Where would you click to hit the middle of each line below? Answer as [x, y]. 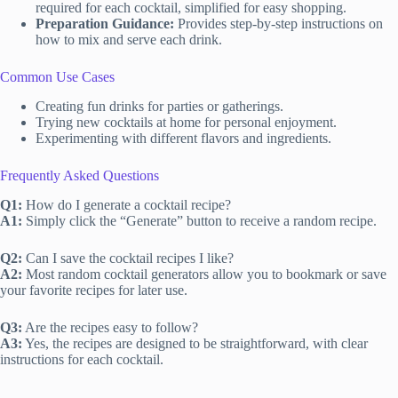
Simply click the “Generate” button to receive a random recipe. [199, 220]
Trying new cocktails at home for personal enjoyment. [186, 122]
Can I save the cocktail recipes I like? [128, 258]
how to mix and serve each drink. [129, 40]
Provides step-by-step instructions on [279, 24]
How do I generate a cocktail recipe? [127, 204]
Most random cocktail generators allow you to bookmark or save [204, 274]
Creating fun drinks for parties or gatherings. [159, 106]
